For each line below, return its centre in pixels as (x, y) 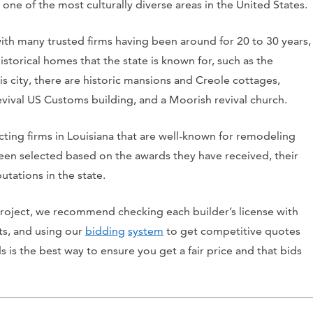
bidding (105, 231)
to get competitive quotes (232, 231)
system (146, 231)
